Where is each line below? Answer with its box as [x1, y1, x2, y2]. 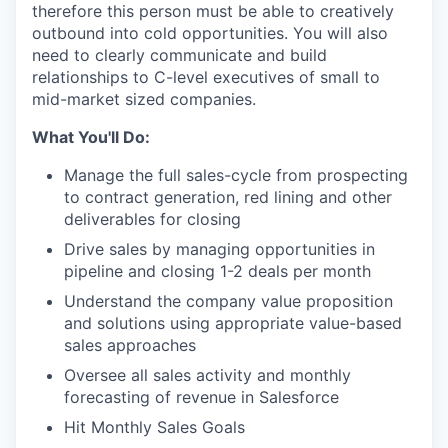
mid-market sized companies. [32, 89, 256, 109]
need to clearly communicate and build [32, 45, 327, 65]
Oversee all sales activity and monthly [64, 365, 351, 385]
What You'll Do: [32, 127, 150, 147]
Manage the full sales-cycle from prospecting [64, 165, 408, 185]
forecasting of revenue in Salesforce [64, 387, 339, 407]
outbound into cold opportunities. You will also [32, 23, 388, 43]
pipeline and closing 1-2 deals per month [64, 261, 371, 281]
